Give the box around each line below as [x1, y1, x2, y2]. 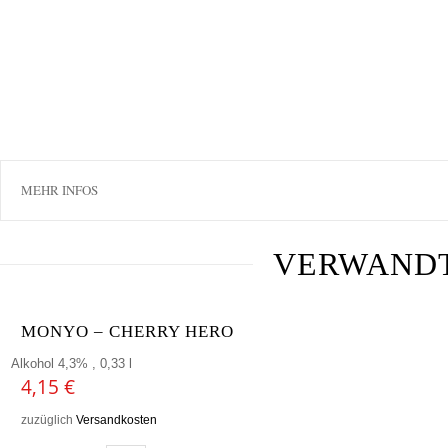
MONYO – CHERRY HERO [21, 321, 234, 341]
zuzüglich [21, 412, 76, 426]
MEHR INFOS [21, 180, 98, 199]
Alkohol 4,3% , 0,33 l [11, 355, 132, 371]
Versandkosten [76, 412, 157, 426]
